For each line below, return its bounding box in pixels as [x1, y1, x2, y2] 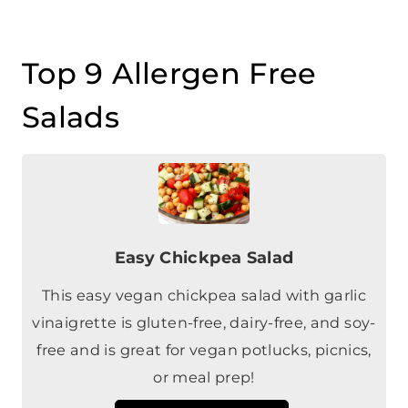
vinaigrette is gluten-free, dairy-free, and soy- [32, 312, 376, 331]
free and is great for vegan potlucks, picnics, [36, 340, 372, 359]
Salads [22, 99, 120, 136]
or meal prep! [153, 367, 255, 386]
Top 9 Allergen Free [22, 56, 317, 92]
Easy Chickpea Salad [114, 247, 294, 267]
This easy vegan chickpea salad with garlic [41, 285, 367, 304]
